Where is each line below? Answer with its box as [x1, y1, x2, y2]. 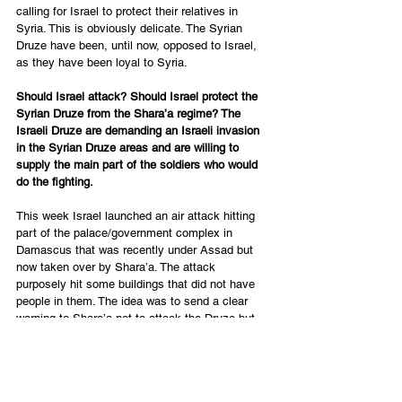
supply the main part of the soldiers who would [16, 157, 261, 171]
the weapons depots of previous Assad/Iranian [16, 362, 260, 376]
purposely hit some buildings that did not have [16, 276, 258, 291]
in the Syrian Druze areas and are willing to [16, 140, 242, 154]
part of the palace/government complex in [16, 225, 236, 240]
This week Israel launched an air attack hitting [16, 208, 258, 223]
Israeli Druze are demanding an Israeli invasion [16, 123, 263, 137]
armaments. [16, 379, 82, 393]
